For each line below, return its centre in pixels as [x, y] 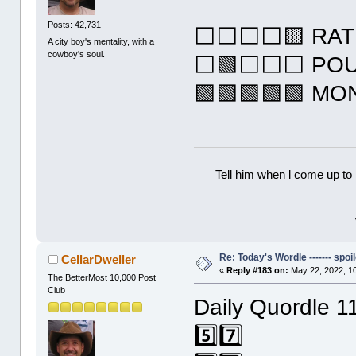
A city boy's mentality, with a [101, 41]
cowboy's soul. [77, 54]
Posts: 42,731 [75, 24]
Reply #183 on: [258, 271]
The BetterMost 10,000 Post [102, 278]
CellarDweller [98, 260]
